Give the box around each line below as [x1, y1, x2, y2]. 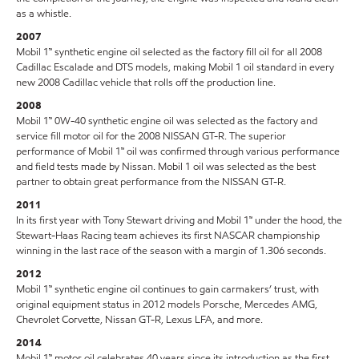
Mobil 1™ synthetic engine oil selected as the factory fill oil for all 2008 [16, 45, 322, 60]
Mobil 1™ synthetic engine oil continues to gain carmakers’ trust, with [16, 282, 319, 297]
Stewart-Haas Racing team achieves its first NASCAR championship [16, 228, 320, 244]
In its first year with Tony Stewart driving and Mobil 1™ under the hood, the [16, 213, 342, 228]
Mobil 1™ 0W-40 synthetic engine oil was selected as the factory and [16, 114, 317, 129]
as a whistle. [16, 6, 71, 22]
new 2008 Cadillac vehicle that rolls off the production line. [16, 75, 276, 91]
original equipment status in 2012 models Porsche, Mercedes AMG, [16, 297, 317, 313]
